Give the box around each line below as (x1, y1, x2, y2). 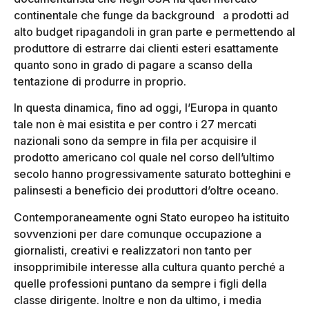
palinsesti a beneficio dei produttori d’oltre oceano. (14, 183, 279, 198)
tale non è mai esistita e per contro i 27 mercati (14, 117, 257, 132)
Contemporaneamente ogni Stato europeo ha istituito (14, 210, 290, 224)
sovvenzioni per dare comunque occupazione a (14, 226, 261, 241)
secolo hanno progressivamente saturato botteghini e (14, 167, 291, 181)
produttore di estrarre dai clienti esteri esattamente (14, 41, 279, 55)
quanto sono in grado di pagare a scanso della (14, 57, 252, 72)
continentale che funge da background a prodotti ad (14, 8, 289, 22)
